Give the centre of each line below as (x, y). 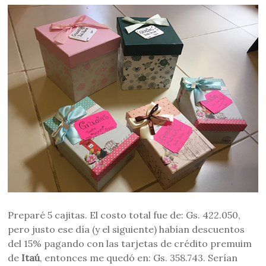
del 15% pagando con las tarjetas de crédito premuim (130, 243)
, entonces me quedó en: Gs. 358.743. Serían (139, 257)
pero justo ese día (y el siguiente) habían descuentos (126, 229)
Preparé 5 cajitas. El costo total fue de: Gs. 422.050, (124, 215)
